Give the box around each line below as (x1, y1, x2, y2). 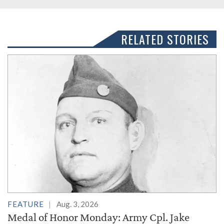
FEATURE (7, 199, 44, 209)
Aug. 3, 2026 (56, 199, 98, 209)
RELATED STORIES (121, 29, 209, 48)
